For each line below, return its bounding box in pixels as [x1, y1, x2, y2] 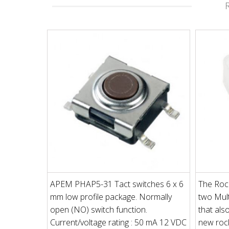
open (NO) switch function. [50, 203, 147, 215]
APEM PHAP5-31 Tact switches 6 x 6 [50, 178, 184, 190]
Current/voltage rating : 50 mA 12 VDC [50, 216, 187, 228]
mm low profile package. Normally [50, 191, 172, 202]
